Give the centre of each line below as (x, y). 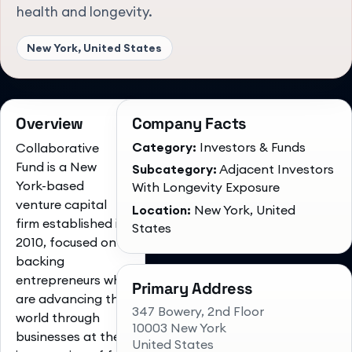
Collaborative (58, 147)
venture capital (62, 204)
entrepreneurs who (73, 279)
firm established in (71, 223)
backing (40, 260)
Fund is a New (57, 166)
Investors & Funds (253, 147)
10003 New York (180, 328)
